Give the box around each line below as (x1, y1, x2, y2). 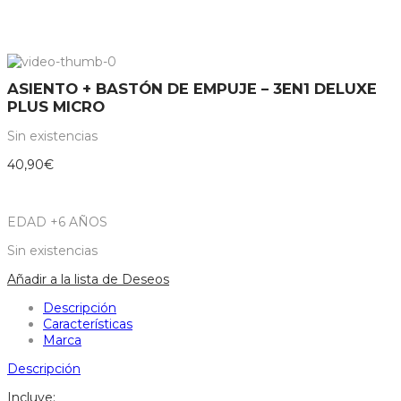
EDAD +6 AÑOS (7, 214, 107, 231)
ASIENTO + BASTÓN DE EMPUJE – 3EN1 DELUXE (7, 80, 377, 98)
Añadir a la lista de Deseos (7, 271, 169, 288)
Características (43, 316, 132, 333)
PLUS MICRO (7, 98, 105, 116)
